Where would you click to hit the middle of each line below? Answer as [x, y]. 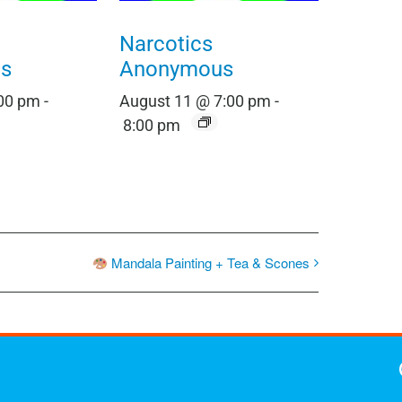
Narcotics [166, 44]
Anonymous [176, 69]
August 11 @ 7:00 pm [195, 100]
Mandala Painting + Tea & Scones [208, 263]
